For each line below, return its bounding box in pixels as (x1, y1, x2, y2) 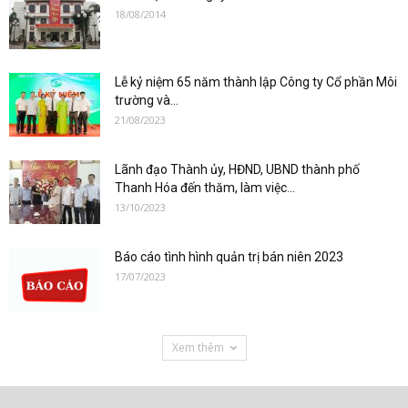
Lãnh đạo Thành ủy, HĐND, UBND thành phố (115, 162, 360, 177)
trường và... (115, 93, 178, 107)
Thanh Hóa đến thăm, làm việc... (115, 180, 295, 195)
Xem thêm (171, 340, 224, 355)
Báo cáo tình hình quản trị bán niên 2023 (115, 250, 343, 264)
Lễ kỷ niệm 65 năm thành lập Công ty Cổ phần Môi (115, 75, 397, 89)
